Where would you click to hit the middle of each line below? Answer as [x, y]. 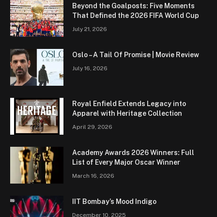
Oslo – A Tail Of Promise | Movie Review [136, 54]
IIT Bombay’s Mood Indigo [114, 201]
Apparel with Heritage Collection [127, 113]
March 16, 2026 [93, 176]
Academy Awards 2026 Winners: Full [133, 152]
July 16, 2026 [90, 68]
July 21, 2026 [90, 29]
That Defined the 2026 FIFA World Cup [136, 15]
